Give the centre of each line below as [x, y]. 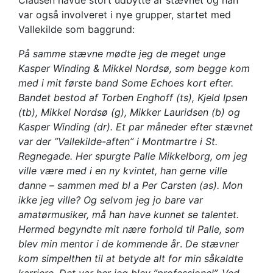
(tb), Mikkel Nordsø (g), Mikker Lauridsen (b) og [129, 112]
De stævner [212, 244]
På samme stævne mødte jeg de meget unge [122, 54]
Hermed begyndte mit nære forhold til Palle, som [131, 229]
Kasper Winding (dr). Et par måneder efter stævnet [136, 127]
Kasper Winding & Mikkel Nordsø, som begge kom [134, 69]
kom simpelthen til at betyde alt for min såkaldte [131, 259]
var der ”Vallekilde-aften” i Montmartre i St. [118, 142]
